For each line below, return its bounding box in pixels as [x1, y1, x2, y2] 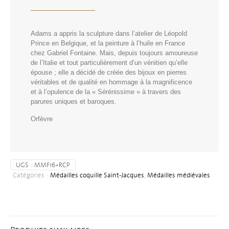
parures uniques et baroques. [31, 97, 117, 105]
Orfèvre [31, 114, 53, 123]
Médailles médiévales [147, 169, 210, 180]
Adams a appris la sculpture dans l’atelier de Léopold [31, 29, 187, 37]
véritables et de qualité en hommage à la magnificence [31, 78, 192, 86]
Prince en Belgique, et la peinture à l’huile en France [31, 39, 185, 47]
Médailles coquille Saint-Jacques [50, 169, 144, 180]
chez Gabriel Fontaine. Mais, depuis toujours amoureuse [31, 49, 198, 57]
